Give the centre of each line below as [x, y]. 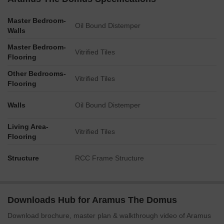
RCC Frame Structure [109, 158]
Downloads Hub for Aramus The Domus [92, 200]
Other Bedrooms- [37, 73]
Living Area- [28, 126]
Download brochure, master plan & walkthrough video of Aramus [109, 215]
